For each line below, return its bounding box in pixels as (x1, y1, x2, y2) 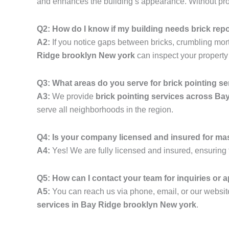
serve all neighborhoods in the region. (37, 105, 173, 114)
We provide (50, 92, 96, 101)
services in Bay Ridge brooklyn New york (37, 200, 196, 210)
